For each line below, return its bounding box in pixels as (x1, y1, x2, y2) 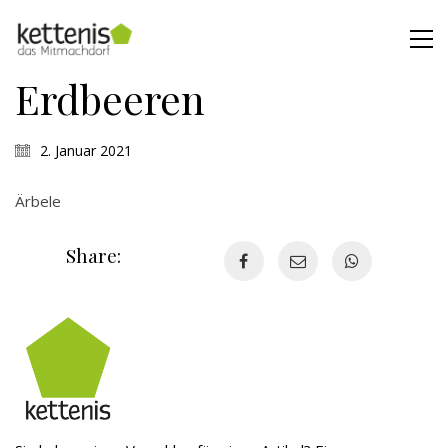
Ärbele (15, 191, 61, 211)
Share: (66, 241, 122, 268)
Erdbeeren (15, 72, 205, 125)
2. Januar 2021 (40, 141, 132, 160)
